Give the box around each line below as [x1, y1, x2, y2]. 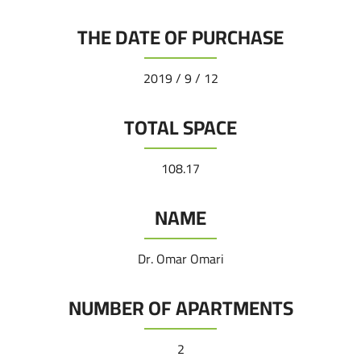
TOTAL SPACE [124, 110, 237, 146]
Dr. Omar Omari [137, 247, 224, 271]
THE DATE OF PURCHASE [77, 19, 284, 56]
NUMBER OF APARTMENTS [68, 290, 293, 326]
